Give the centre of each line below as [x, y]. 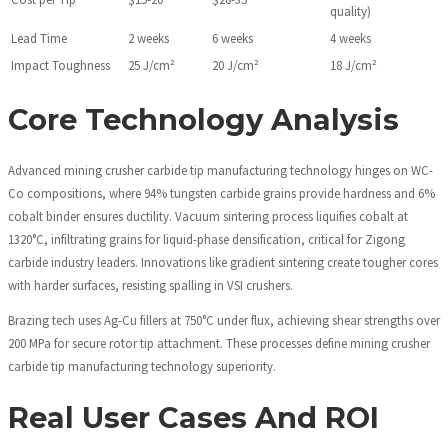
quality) [350, 10]
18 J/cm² [353, 64]
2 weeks [148, 37]
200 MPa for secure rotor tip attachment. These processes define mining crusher [219, 343]
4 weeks [350, 37]
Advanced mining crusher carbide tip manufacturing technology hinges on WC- [220, 169]
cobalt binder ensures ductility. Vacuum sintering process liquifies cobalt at [208, 215]
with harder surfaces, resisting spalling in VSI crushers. [150, 284]
